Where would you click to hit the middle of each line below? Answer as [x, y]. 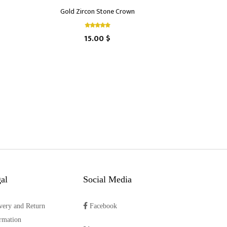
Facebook [102, 206]
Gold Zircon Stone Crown [97, 11]
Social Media [107, 179]
